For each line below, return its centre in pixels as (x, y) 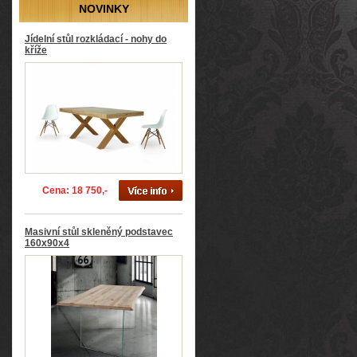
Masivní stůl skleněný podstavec (99, 232)
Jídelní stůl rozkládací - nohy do (96, 39)
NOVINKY (104, 9)
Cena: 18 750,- (75, 190)
